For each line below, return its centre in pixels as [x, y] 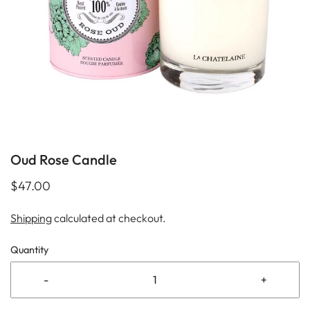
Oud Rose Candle [64, 160]
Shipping [31, 218]
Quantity [29, 250]
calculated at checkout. [109, 218]
